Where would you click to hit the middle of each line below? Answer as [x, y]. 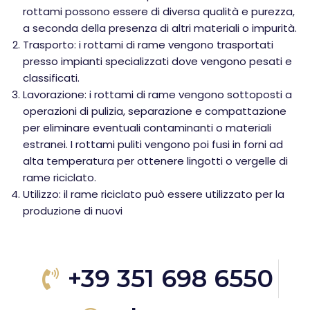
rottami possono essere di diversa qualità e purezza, [159, 11]
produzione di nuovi [73, 211]
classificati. [51, 78]
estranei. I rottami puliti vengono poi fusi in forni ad [153, 144]
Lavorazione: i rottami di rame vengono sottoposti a [157, 94]
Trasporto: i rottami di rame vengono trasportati [148, 45]
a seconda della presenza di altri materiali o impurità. [160, 28]
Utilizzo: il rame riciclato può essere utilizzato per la [154, 194]
